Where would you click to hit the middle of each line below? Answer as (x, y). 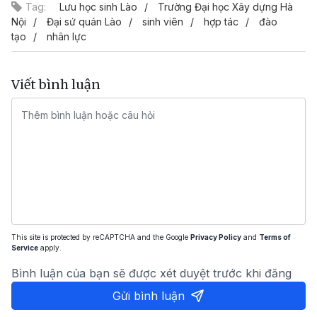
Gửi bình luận (149, 296)
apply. (50, 248)
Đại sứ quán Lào (84, 22)
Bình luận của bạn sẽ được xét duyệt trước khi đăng (151, 273)
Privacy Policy (216, 237)
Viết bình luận (56, 85)
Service (25, 248)
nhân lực (67, 37)
